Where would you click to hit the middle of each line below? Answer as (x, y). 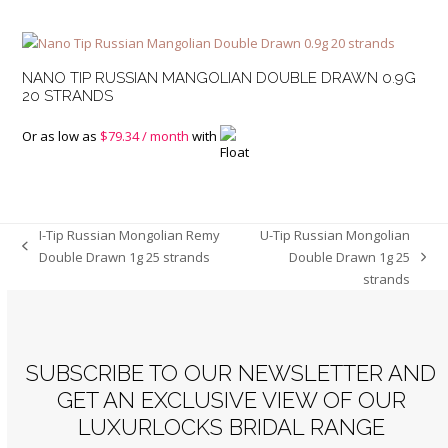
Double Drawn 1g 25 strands (124, 257)
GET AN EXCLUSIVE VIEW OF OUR (231, 400)
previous (48, 255)
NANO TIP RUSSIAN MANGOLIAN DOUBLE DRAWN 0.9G (219, 78)
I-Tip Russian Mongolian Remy (129, 235)
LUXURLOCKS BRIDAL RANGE (231, 427)
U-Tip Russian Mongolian (334, 235)
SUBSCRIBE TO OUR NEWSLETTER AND (231, 373)
